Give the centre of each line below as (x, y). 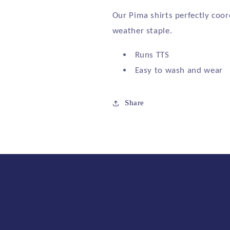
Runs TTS (152, 55)
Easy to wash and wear (179, 70)
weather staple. (142, 31)
